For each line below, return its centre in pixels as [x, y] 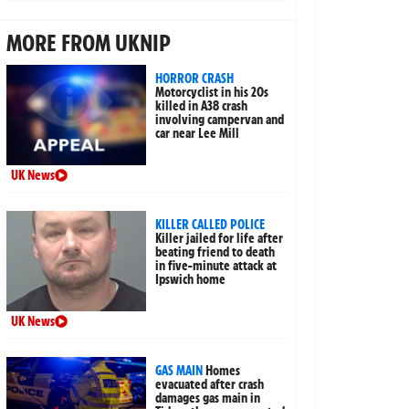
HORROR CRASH [195, 79]
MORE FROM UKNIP [88, 43]
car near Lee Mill [198, 134]
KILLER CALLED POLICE [210, 225]
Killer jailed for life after [220, 239]
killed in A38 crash [202, 106]
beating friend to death [215, 252]
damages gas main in [208, 399]
